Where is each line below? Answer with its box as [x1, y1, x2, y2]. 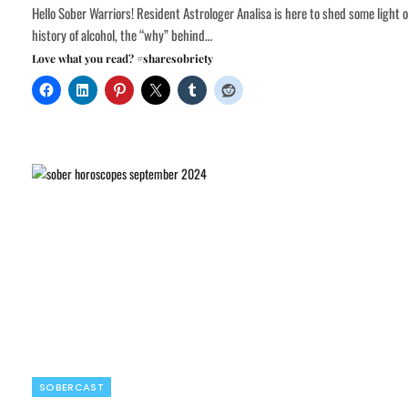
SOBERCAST [39, 379, 104, 394]
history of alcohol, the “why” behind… [32, 24, 212, 45]
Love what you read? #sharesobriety [32, 50, 213, 66]
